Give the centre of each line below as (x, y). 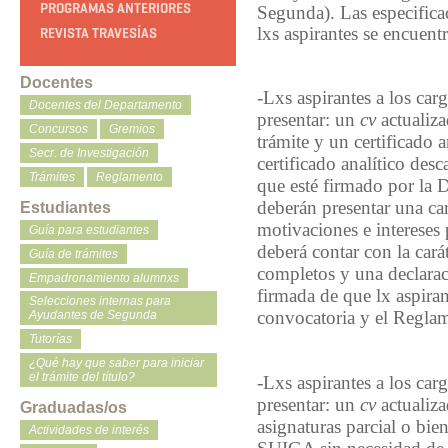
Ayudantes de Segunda (93, 315)
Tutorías (50, 339)
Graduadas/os (73, 408)
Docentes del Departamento (105, 105)
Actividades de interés (89, 430)
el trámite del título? (82, 377)
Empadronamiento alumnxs (104, 277)
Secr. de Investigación (89, 153)
